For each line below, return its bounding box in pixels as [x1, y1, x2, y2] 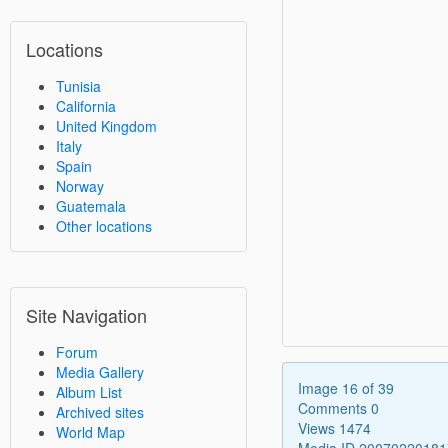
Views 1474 [297, 418, 371, 439]
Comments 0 [297, 398, 379, 419]
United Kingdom [56, 116, 157, 137]
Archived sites [56, 402, 144, 423]
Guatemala [56, 196, 126, 217]
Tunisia [56, 76, 101, 97]
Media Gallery [56, 362, 144, 383]
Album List [56, 382, 122, 403]
